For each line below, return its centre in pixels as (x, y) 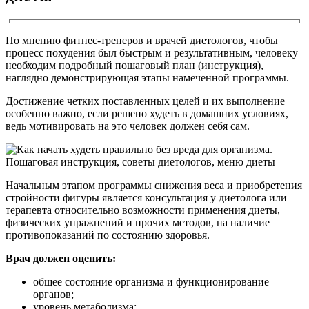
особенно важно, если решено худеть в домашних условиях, (147, 113)
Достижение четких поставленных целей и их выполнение (145, 101)
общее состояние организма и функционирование (151, 281)
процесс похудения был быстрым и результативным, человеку (152, 52)
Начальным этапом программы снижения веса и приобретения (154, 185)
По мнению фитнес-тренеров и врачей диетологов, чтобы (142, 40)
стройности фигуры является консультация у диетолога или (146, 197)
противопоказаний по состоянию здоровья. (108, 235)
